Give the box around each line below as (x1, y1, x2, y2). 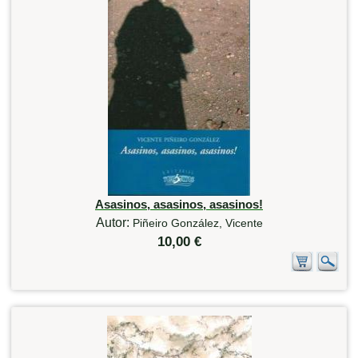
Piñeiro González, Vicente (132, 216, 263, 229)
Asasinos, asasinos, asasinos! (95, 197, 263, 211)
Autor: (95, 215, 133, 229)
